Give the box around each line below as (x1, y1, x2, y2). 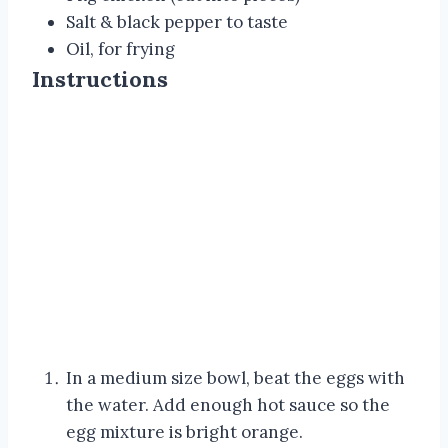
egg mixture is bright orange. (66, 420, 303, 443)
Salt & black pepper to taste (66, 10, 288, 33)
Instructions (32, 64, 168, 93)
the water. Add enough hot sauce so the (66, 393, 390, 416)
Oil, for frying (66, 37, 175, 60)
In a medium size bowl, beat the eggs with (66, 366, 405, 389)
